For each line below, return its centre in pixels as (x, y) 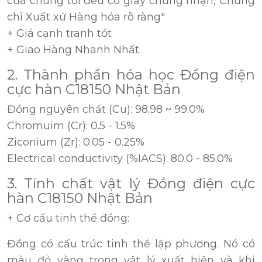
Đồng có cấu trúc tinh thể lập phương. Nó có (131, 244)
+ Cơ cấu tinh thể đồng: (68, 218)
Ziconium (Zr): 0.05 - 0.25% (76, 142)
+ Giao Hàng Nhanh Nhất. (74, 50)
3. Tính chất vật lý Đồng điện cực (131, 184)
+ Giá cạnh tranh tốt (59, 34)
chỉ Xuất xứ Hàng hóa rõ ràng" (86, 17)
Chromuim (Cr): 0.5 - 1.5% (71, 126)
